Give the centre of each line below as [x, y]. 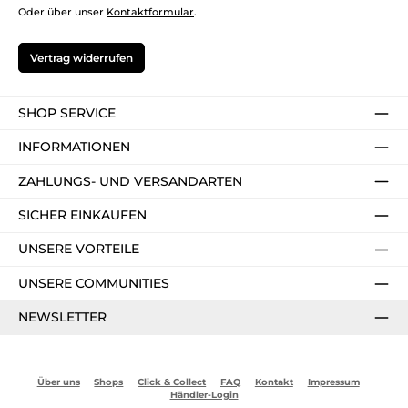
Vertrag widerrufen [82, 57]
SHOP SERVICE [67, 112]
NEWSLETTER [62, 317]
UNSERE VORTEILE [79, 249]
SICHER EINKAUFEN [82, 214]
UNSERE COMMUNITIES [94, 283]
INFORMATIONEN [74, 147]
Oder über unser [62, 11]
